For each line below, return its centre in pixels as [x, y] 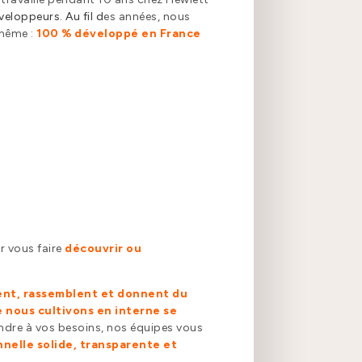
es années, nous [147, 17]
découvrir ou [103, 249]
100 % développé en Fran [112, 34]
